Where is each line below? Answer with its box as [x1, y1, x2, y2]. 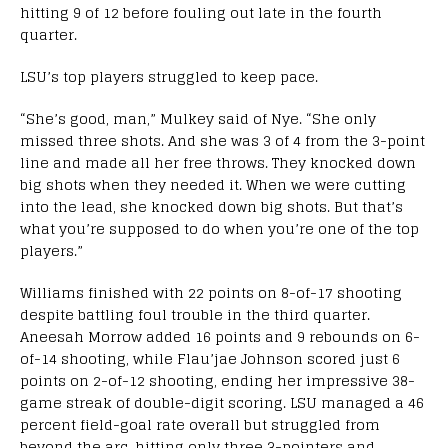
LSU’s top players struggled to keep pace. [20, 63, 318, 89]
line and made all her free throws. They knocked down [20, 149, 416, 175]
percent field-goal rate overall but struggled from [20, 411, 380, 437]
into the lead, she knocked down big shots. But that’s [20, 193, 403, 219]
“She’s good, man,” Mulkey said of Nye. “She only [20, 105, 376, 131]
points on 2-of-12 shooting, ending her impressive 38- [20, 367, 415, 393]
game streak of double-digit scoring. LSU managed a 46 [20, 389, 424, 415]
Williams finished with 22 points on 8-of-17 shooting [20, 279, 402, 305]
